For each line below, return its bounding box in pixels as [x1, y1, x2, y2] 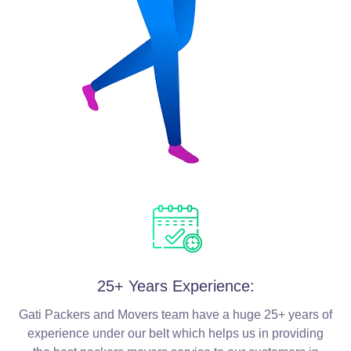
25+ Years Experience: [96, 277, 255, 295]
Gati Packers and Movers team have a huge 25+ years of [19, 308, 332, 322]
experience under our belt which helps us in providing [27, 327, 324, 341]
